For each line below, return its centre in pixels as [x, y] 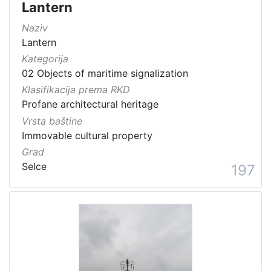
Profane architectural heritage [90, 104]
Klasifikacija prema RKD [76, 90]
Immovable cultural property [87, 135]
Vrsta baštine [52, 121]
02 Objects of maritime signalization [105, 73]
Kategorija [45, 59]
